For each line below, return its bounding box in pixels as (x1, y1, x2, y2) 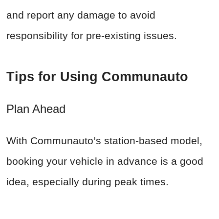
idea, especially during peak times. (6, 176, 169, 188)
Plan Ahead (6, 102, 66, 116)
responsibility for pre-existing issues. (6, 30, 177, 42)
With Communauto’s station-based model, (6, 135, 202, 147)
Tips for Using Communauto (6, 69, 192, 85)
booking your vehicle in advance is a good (6, 155, 203, 167)
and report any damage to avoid (6, 9, 155, 21)
